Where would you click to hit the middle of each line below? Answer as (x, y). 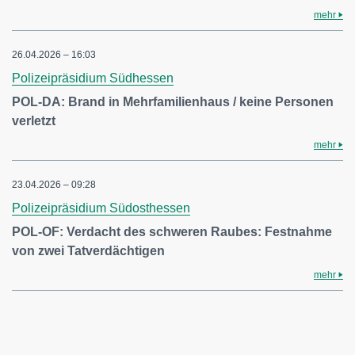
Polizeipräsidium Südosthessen (101, 208)
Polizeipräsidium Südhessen (93, 78)
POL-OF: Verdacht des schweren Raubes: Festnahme (172, 232)
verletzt (34, 121)
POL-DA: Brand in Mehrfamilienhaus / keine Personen (173, 102)
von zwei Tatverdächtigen (88, 251)
